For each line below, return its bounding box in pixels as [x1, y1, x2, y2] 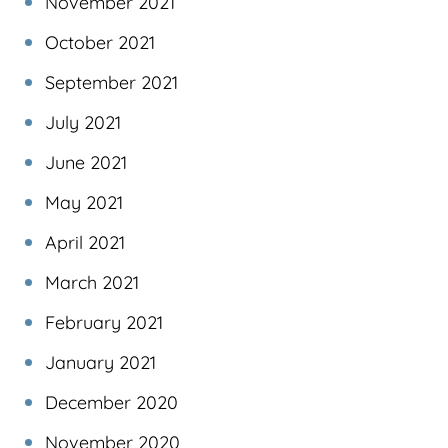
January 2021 [45, 350, 156, 374]
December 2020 [45, 390, 178, 414]
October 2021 [45, 30, 155, 54]
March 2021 [45, 270, 139, 294]
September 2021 [45, 70, 178, 94]
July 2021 [45, 110, 121, 134]
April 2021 [45, 230, 125, 254]
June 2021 [45, 150, 127, 174]
